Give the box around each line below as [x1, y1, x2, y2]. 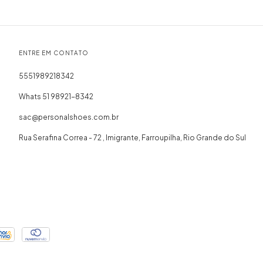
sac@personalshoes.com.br [18, 112, 119, 122]
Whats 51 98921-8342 [18, 92, 93, 101]
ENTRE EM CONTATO [18, 49, 89, 56]
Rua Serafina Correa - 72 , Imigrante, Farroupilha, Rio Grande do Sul [18, 133, 246, 142]
